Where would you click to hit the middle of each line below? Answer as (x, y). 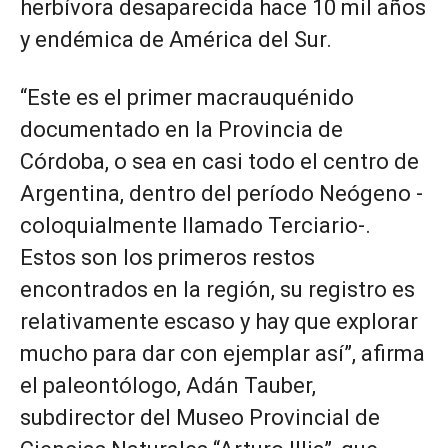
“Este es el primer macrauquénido (187, 97)
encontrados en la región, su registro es (217, 289)
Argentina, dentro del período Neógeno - (221, 193)
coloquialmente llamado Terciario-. (195, 225)
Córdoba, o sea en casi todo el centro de (219, 161)
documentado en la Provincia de (181, 129)
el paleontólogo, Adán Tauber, (168, 385)
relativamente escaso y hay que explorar (219, 321)
